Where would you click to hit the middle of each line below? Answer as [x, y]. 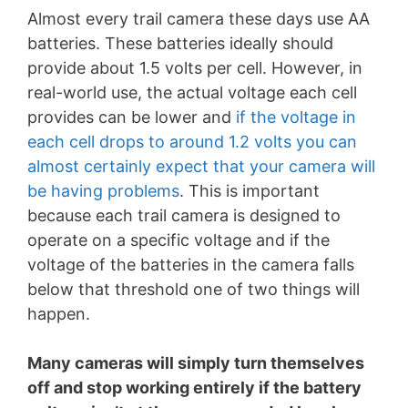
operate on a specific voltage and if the [178, 240]
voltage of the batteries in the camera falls [191, 264]
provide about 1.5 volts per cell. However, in [195, 67]
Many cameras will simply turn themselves [196, 362]
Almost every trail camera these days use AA [199, 18]
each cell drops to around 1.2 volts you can [192, 141]
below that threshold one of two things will [194, 289]
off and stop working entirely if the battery [194, 387]
